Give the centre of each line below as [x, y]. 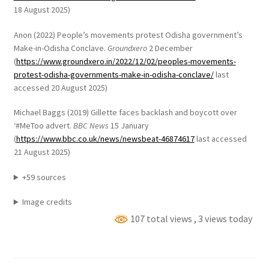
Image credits [47, 202]
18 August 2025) [42, 9]
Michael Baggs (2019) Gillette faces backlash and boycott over [125, 113]
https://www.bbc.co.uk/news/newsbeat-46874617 [105, 139]
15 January [129, 126]
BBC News [92, 126]
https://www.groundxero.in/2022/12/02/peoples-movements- [126, 61]
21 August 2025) [42, 152]
